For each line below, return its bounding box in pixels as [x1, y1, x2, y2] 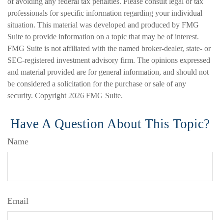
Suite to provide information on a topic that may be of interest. [7, 32, 199, 41]
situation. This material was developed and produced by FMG [7, 21, 199, 29]
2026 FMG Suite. [68, 91, 123, 100]
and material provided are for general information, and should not [7, 68, 209, 76]
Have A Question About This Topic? [10, 116, 210, 131]
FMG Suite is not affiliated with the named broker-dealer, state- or [7, 44, 211, 53]
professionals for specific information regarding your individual [7, 9, 202, 17]
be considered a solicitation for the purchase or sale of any [7, 80, 186, 88]
